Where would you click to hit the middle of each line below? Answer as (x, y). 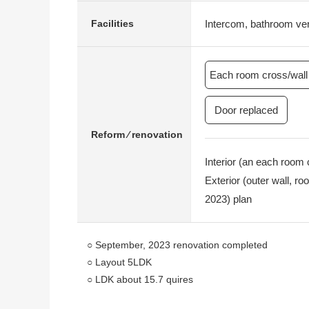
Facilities (112, 23)
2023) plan (228, 199)
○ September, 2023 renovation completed (172, 245)
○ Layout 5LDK (114, 262)
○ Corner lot (108, 297)
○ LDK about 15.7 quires (135, 279)
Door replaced (246, 110)
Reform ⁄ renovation (137, 134)
